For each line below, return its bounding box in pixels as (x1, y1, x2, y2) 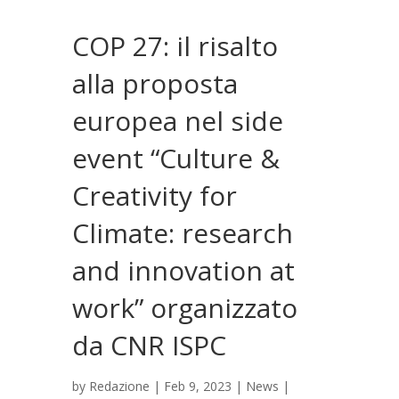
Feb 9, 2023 (163, 378, 232, 395)
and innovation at (71, 252, 295, 289)
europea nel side (71, 102, 283, 140)
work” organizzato (71, 289, 297, 327)
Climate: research (71, 215, 293, 252)
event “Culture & (71, 140, 280, 177)
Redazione (88, 378, 150, 395)
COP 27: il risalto (71, 28, 278, 65)
